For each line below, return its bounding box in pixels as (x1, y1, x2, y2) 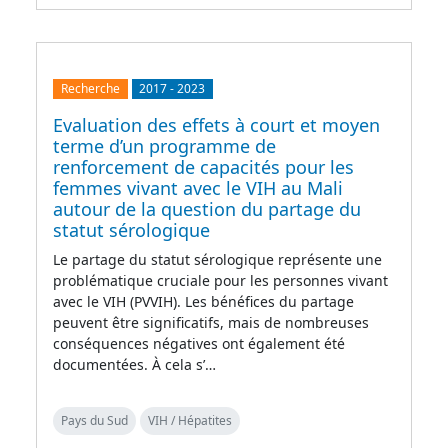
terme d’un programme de (53, 134, 276, 159)
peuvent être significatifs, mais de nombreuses (53, 313, 369, 333)
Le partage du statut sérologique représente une (53, 250, 382, 270)
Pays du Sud (61, 412, 128, 430)
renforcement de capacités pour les (53, 155, 354, 180)
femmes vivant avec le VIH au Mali (53, 176, 343, 201)
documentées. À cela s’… (53, 355, 216, 375)
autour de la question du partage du (53, 197, 361, 222)
